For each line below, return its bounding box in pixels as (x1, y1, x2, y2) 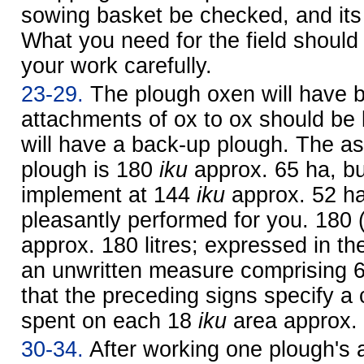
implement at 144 (21, 182, 197, 207)
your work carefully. (21, 53, 212, 78)
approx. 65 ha (194, 157, 330, 182)
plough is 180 (21, 157, 159, 182)
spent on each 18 (21, 308, 198, 333)
